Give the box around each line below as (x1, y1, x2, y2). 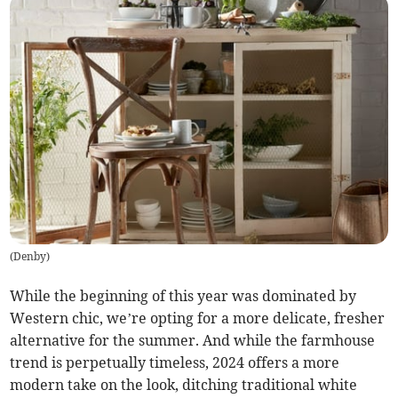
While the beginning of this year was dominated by (10, 287, 357, 306)
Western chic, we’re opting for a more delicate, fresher (10, 309, 386, 328)
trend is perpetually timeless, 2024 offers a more (10, 354, 340, 372)
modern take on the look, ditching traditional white (10, 376, 358, 394)
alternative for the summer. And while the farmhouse (10, 331, 376, 350)
